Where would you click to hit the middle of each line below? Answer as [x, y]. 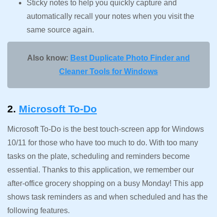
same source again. [60, 30]
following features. [39, 210]
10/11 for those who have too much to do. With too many [103, 142]
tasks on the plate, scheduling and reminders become [99, 156]
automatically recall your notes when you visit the [110, 16]
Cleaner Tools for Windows [108, 71]
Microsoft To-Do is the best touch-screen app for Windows [106, 129]
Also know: [49, 58]
